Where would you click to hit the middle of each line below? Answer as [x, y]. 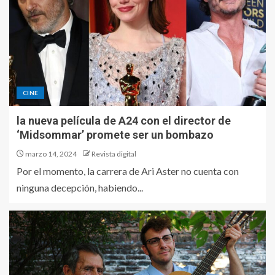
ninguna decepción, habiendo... [80, 188]
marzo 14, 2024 [50, 154]
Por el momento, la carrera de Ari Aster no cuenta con [128, 171]
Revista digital [114, 154]
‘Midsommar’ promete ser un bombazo [115, 135]
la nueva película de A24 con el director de [124, 121]
